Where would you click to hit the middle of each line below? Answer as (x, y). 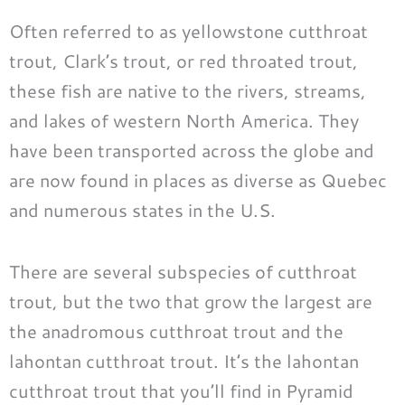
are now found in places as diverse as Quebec (198, 179)
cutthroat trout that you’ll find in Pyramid (181, 390)
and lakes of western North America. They (184, 120)
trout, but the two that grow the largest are (191, 301)
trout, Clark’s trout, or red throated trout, (184, 60)
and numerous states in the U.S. (142, 209)
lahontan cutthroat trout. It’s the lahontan (184, 360)
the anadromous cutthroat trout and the (176, 330)
